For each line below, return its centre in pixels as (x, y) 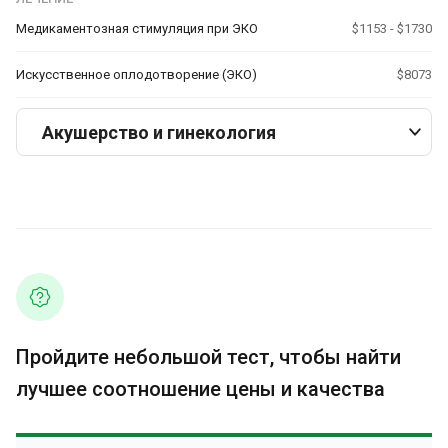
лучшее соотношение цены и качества (200, 389)
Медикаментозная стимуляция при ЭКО (137, 28)
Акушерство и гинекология (159, 132)
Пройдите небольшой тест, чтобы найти (208, 357)
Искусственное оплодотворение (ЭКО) (136, 74)
